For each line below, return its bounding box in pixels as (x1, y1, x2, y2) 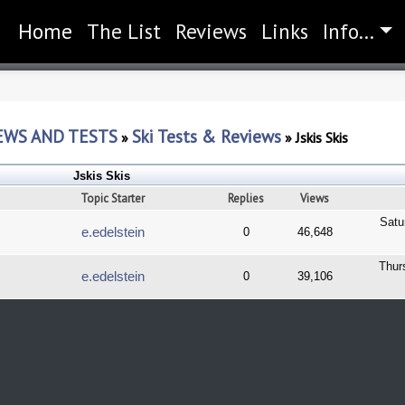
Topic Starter (80, 191, 145, 206)
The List (87, 18, 162, 44)
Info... (323, 18, 375, 44)
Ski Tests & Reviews (132, 125, 281, 147)
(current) (72, 18, 150, 44)
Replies (228, 191, 264, 206)
